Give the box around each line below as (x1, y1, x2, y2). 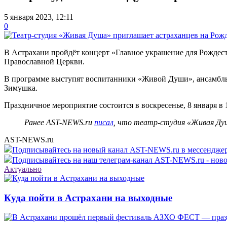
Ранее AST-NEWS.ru (24, 118, 94, 127)
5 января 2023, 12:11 (4, 12, 73, 21)
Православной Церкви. (4, 57, 85, 66)
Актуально (4, 164, 42, 173)
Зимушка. (4, 83, 37, 92)
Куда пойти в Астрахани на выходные (4, 192, 172, 203)
